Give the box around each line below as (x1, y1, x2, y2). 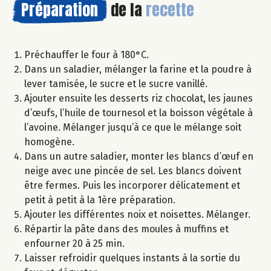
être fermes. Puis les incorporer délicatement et (24, 180, 240, 192)
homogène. (24, 136, 74, 148)
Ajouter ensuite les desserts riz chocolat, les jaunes (24, 93, 253, 105)
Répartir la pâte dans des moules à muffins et (24, 223, 229, 235)
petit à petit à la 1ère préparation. (24, 194, 175, 206)
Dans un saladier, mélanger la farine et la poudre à (24, 64, 252, 76)
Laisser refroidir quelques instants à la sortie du (24, 252, 240, 264)
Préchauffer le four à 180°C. (24, 49, 149, 61)
